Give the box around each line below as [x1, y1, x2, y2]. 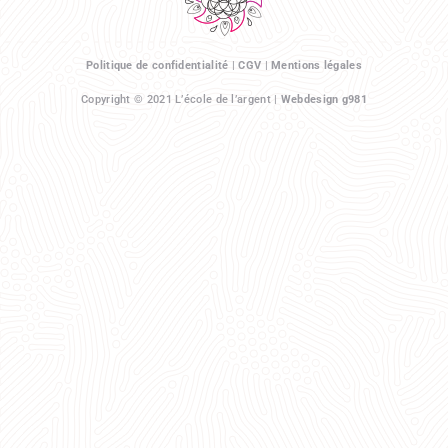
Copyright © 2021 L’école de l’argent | [81, 93, 281, 107]
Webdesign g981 [280, 93, 367, 107]
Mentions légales [271, 59, 362, 73]
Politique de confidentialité [86, 59, 229, 73]
